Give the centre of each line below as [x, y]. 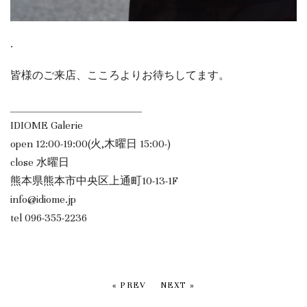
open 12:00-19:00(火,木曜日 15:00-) [90, 144]
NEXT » [177, 285]
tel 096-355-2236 [49, 218]
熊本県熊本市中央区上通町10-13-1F [94, 181]
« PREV [129, 285]
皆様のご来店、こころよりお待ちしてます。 [120, 76]
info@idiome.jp [43, 200]
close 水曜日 [40, 163]
